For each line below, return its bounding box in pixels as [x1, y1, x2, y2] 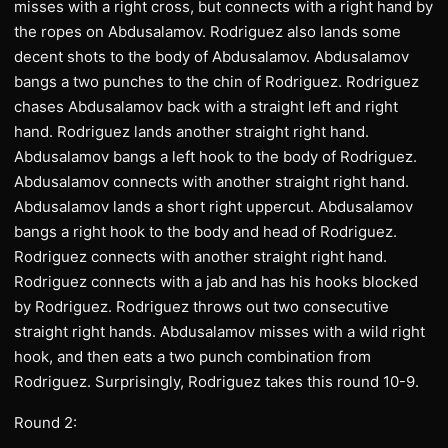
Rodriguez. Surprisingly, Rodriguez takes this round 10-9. [14, 372, 419, 391]
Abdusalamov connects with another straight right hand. [14, 172, 409, 191]
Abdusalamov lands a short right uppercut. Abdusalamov [14, 197, 413, 216]
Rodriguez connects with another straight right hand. [14, 247, 387, 266]
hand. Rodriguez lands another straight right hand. [14, 122, 369, 141]
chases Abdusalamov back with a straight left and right [14, 97, 398, 116]
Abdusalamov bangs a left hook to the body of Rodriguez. [14, 147, 417, 166]
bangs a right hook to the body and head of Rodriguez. [14, 222, 397, 241]
